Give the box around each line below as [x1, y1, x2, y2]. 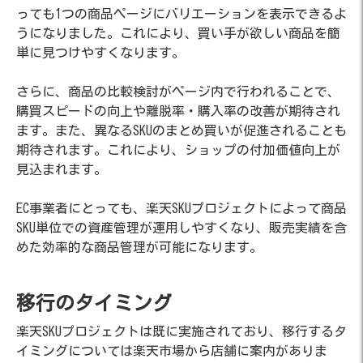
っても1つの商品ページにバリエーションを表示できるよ [16, 7, 347, 20]
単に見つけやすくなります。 [16, 46, 185, 59]
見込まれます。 [16, 163, 107, 176]
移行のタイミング [16, 293, 172, 313]
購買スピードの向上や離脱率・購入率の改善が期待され [16, 105, 340, 117]
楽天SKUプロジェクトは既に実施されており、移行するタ [16, 325, 347, 338]
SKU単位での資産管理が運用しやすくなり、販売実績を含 [16, 221, 347, 234]
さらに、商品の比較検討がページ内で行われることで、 [16, 85, 340, 98]
